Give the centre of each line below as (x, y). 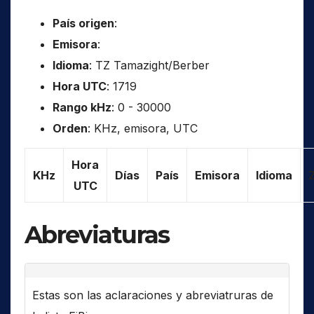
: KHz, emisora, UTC (143, 128)
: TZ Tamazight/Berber (149, 65)
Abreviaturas (97, 234)
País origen (83, 23)
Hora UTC (80, 86)
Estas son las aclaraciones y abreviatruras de (153, 295)
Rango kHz (82, 107)
